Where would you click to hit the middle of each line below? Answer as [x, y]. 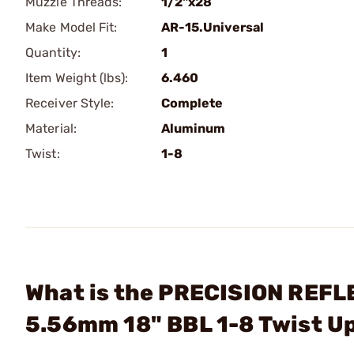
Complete [192, 103]
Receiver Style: [70, 103]
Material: [51, 128]
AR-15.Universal [213, 27]
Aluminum [193, 128]
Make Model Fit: [72, 27]
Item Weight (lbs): [77, 78]
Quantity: [53, 53]
